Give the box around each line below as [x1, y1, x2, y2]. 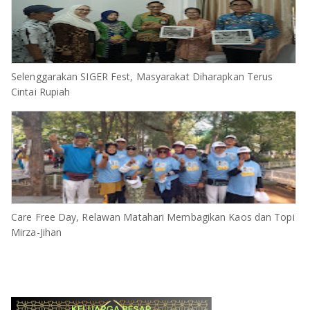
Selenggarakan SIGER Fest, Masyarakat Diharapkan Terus [11, 70, 273, 83]
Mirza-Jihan [11, 226, 62, 239]
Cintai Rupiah [11, 85, 71, 98]
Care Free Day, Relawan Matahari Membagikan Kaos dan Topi [11, 210, 295, 224]
